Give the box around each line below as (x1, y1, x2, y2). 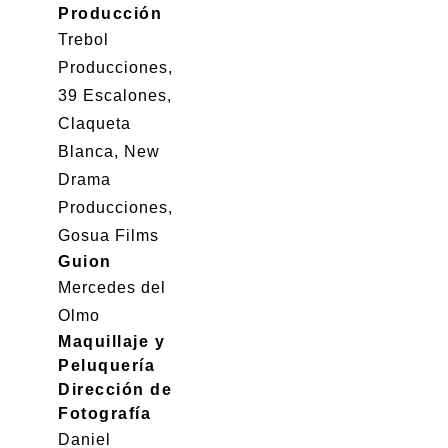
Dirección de (58, 381, 172, 398)
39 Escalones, (58, 87, 172, 104)
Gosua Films (58, 227, 159, 244)
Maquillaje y (58, 333, 165, 350)
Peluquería (58, 357, 155, 374)
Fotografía (58, 405, 151, 422)
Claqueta (58, 115, 131, 132)
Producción (58, 5, 162, 22)
